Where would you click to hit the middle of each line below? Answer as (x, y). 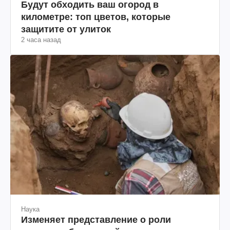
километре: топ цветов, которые (96, 17)
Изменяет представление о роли (96, 220)
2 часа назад (41, 40)
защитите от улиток (66, 30)
